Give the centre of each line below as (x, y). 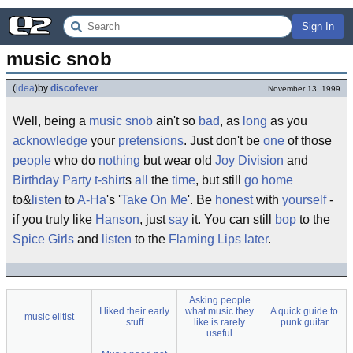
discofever (74, 88)
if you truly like (54, 219)
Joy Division (249, 160)
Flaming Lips (205, 239)
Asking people (219, 300)
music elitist (49, 317)
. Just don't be (223, 141)
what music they (219, 311)
